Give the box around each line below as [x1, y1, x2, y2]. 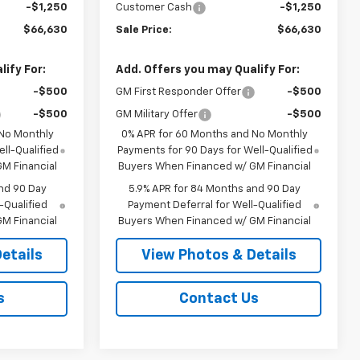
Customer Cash [116, 2, 193, 13]
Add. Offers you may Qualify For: [116, 63, 301, 76]
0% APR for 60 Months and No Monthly [121, 129, 309, 140]
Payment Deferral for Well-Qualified [128, 199, 302, 211]
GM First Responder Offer [116, 86, 242, 97]
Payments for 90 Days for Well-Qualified [117, 145, 313, 156]
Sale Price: [116, 24, 173, 35]
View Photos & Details [141, 247, 297, 263]
